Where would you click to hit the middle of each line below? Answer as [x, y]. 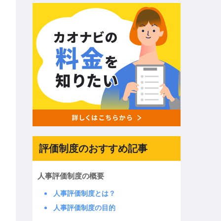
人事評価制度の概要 [71, 176]
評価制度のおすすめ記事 [93, 148]
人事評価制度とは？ [84, 194]
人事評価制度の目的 [84, 208]
